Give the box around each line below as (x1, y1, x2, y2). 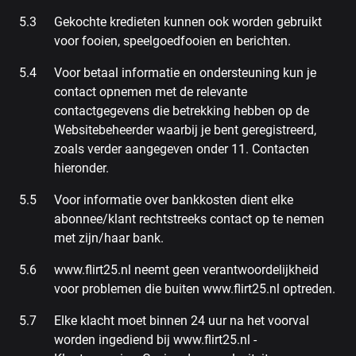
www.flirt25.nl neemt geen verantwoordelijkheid (54, 262, 319, 277)
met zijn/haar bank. (54, 230, 164, 246)
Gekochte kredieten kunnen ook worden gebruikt (54, 14, 322, 29)
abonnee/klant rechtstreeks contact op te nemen (54, 211, 324, 226)
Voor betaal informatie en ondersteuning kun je (54, 65, 316, 80)
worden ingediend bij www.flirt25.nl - (54, 332, 257, 347)
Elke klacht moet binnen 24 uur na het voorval (54, 313, 309, 328)
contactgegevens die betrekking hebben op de (54, 103, 309, 118)
